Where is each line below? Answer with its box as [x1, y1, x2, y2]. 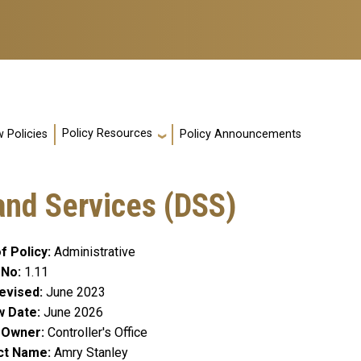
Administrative [54, 244, 135, 260]
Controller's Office [48, 325, 147, 341]
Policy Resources [62, 127, 152, 141]
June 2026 [44, 305, 103, 321]
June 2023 [46, 284, 106, 301]
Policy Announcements [180, 127, 301, 142]
